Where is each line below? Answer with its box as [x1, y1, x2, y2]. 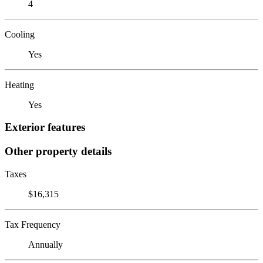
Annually [28, 239, 63, 249]
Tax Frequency [5, 219, 60, 230]
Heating [5, 79, 34, 90]
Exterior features [5, 121, 85, 134]
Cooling [5, 29, 35, 39]
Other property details [5, 144, 112, 157]
